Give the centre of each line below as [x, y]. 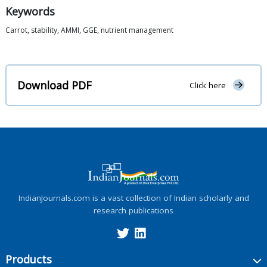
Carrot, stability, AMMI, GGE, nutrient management [89, 30]
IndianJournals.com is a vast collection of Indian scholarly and [133, 198]
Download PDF [55, 85]
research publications [133, 210]
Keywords [30, 12]
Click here [207, 86]
